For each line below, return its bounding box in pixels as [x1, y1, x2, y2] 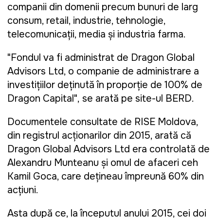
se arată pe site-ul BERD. [82, 92, 194, 105]
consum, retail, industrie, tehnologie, [7, 15, 165, 27]
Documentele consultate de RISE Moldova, [7, 116, 198, 128]
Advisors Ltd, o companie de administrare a [7, 65, 199, 78]
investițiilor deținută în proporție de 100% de [7, 79, 202, 91]
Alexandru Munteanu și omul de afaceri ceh [7, 157, 198, 169]
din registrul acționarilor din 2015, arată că [7, 129, 191, 142]
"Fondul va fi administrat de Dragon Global [7, 52, 195, 64]
